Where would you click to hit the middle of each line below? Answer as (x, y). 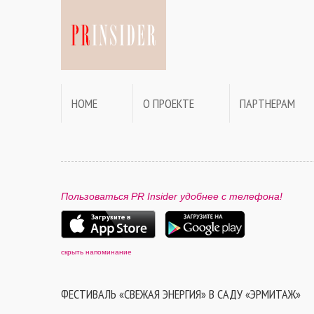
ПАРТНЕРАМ (267, 103)
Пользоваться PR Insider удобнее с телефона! (172, 196)
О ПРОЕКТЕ (169, 103)
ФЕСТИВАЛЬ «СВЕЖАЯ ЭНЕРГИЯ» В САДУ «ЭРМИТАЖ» (181, 294)
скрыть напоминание (96, 252)
